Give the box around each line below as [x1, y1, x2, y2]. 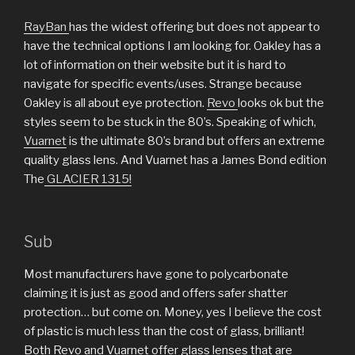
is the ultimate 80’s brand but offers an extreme [67, 134, 325, 149]
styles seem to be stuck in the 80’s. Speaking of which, [24, 115, 316, 130]
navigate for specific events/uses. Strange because [24, 77, 302, 92]
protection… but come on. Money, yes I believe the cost [24, 304, 322, 319]
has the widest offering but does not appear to [69, 20, 320, 35]
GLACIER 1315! [44, 172, 132, 187]
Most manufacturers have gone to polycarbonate [24, 266, 288, 281]
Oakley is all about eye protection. [24, 96, 207, 111]
